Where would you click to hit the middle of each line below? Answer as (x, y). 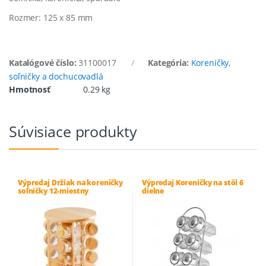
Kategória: (170, 62)
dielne (153, 191)
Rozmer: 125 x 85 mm (51, 17)
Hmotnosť (30, 89)
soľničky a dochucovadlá (56, 76)
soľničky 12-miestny (53, 191)
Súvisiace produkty (73, 131)
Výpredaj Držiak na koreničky (70, 182)
